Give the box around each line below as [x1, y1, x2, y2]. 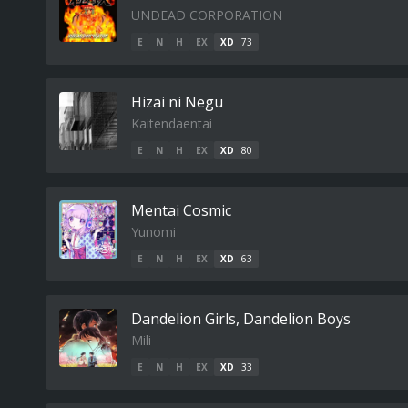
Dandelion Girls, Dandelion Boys [131, 309, 351, 329]
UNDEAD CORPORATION [131, 6, 282, 24]
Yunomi [131, 223, 176, 240]
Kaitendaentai [131, 115, 212, 132]
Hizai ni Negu [131, 92, 223, 112]
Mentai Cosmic [131, 200, 231, 220]
